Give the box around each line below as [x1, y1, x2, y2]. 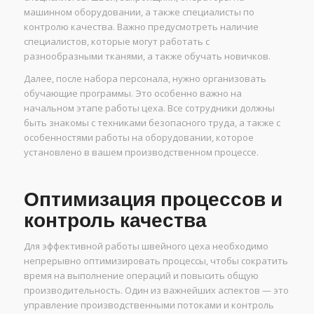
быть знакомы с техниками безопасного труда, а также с [23, 116, 280, 130]
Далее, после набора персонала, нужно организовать [23, 72, 266, 86]
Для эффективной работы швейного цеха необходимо [23, 240, 268, 253]
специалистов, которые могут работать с [23, 35, 210, 48]
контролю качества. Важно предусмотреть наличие [23, 20, 259, 34]
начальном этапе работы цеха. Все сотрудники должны [23, 102, 275, 115]
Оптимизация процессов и [23, 188, 282, 212]
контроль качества [23, 209, 207, 233]
